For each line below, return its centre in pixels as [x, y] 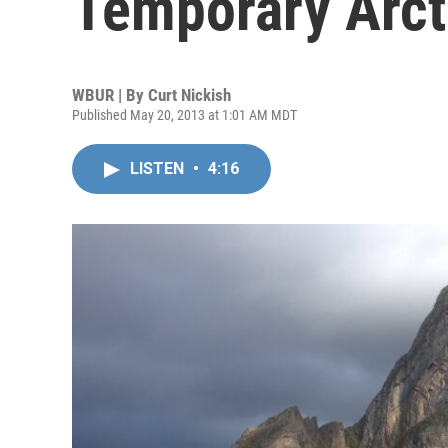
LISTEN [159, 168]
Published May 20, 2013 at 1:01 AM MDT [184, 115]
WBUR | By [110, 95]
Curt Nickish [189, 95]
